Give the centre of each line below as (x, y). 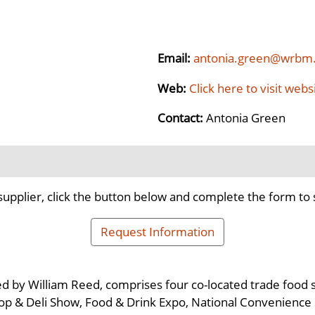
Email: (175, 58)
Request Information (157, 232)
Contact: (182, 117)
